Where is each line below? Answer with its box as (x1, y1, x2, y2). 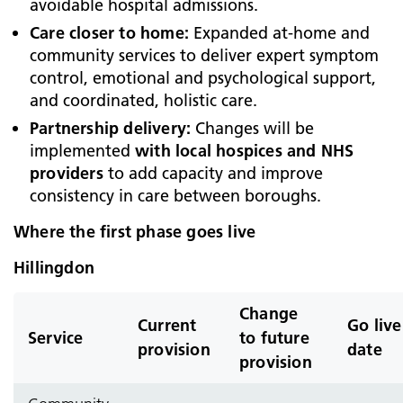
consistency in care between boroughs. (30, 185, 321, 206)
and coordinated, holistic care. (30, 90, 257, 111)
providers (30, 163, 103, 184)
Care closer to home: (30, 22, 189, 43)
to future (239, 327, 309, 348)
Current (138, 315, 197, 336)
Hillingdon (13, 257, 94, 278)
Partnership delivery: (30, 118, 192, 139)
